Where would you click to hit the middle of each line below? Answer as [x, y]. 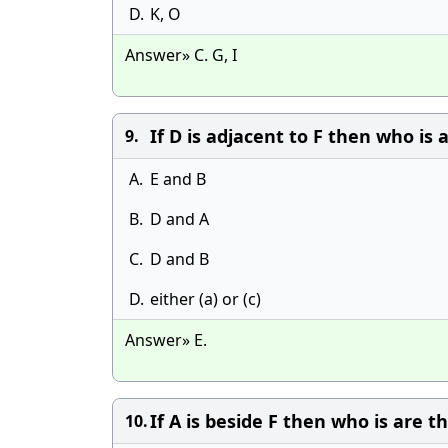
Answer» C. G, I [181, 55]
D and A [179, 219]
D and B [179, 259]
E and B [178, 179]
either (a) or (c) [205, 299]
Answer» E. [166, 340]
